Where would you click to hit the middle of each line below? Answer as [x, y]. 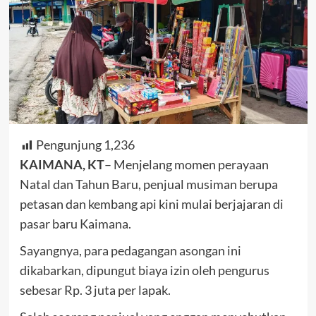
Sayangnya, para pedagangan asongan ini [130, 251]
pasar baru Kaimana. [75, 224]
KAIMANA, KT [62, 165]
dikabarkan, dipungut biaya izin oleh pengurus [144, 271]
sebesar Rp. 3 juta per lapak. [95, 290]
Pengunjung [68, 145]
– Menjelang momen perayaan [186, 165]
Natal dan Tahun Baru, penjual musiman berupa [148, 184]
